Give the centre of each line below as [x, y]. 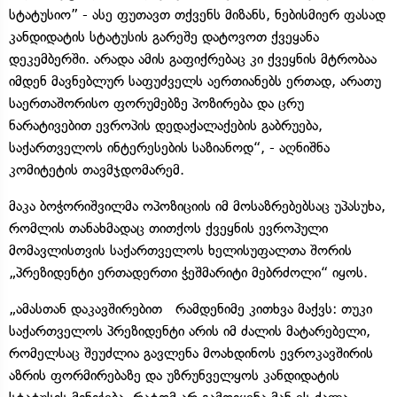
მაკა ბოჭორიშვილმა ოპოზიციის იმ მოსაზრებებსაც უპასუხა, [197, 206]
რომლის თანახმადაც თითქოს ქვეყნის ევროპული [168, 228]
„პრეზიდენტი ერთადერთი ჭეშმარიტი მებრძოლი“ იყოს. [188, 272]
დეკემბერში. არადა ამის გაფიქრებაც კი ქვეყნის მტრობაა [193, 58]
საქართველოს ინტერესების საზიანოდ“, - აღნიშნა [169, 147]
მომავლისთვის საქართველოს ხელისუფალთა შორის [180, 250]
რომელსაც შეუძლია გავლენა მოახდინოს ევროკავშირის [191, 353]
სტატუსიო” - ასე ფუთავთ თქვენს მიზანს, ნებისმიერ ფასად [197, 14]
